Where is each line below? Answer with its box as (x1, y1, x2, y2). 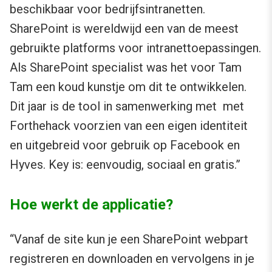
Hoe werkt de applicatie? (10, 196, 173, 213)
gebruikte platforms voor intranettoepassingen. (10, 41, 261, 55)
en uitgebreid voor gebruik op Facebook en (10, 138, 240, 152)
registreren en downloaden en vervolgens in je (10, 251, 254, 266)
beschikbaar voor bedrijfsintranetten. (10, 2, 205, 16)
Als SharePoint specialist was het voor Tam (10, 60, 242, 75)
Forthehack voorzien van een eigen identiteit (10, 118, 248, 133)
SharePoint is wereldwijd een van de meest (10, 21, 239, 36)
